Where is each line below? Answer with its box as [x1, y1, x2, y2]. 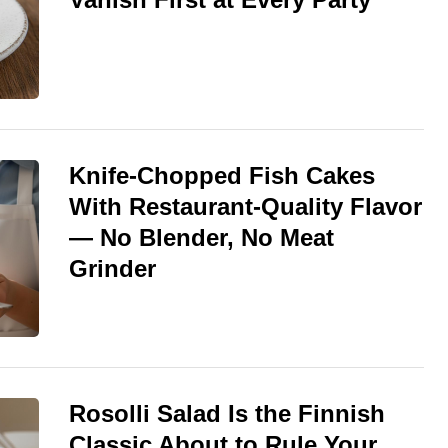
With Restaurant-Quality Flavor [69, 192, 422, 220]
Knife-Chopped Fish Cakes [69, 161, 375, 189]
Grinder [69, 254, 156, 282]
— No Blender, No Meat [69, 223, 334, 251]
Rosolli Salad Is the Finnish [69, 400, 385, 428]
